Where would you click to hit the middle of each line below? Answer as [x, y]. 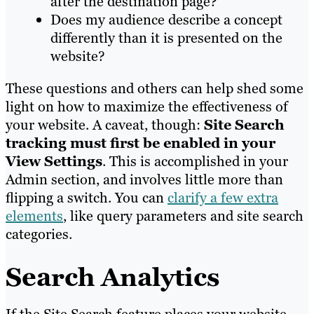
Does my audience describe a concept [166, 20]
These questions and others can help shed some [155, 89]
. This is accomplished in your [195, 162]
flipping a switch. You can [87, 198]
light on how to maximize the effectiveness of [147, 107]
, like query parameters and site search [183, 216]
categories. [39, 234]
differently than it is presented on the [166, 38]
